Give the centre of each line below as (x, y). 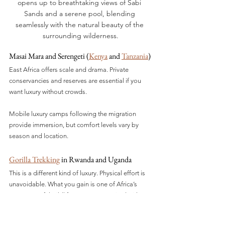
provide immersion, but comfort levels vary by (75, 125)
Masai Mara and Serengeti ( (49, 56)
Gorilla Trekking (34, 159)
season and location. (39, 136)
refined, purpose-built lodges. (51, 206)
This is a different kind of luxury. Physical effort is (78, 173)
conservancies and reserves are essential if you (76, 80)
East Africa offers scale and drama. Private (70, 69)
